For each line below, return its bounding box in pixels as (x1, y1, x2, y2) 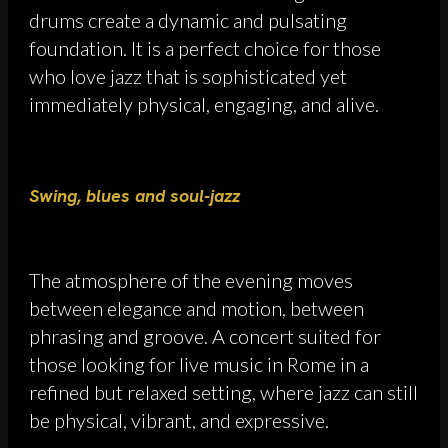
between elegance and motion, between (29, 296, 364, 321)
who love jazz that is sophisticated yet (29, 64, 347, 89)
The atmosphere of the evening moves (29, 268, 353, 293)
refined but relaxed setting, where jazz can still (29, 380, 418, 405)
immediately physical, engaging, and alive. (29, 92, 379, 117)
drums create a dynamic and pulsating (29, 8, 347, 33)
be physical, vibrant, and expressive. (29, 408, 329, 433)
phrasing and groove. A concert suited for (29, 324, 381, 349)
